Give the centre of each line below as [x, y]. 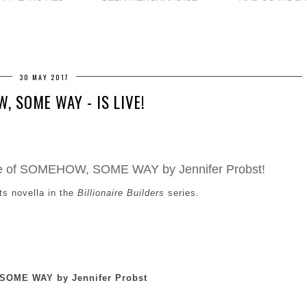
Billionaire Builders [121, 193]
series [182, 193]
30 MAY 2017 [44, 77]
